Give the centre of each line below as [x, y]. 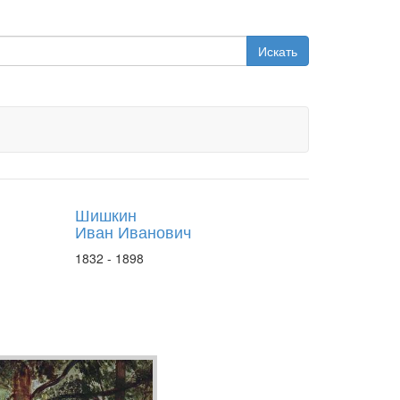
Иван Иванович [133, 231]
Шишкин [105, 214]
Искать [278, 51]
